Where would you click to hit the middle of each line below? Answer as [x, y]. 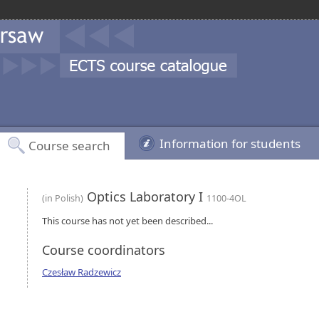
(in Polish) [63, 198]
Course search [69, 146]
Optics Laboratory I [145, 197]
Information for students [230, 143]
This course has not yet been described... [127, 221]
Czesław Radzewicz [82, 272]
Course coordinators [104, 250]
